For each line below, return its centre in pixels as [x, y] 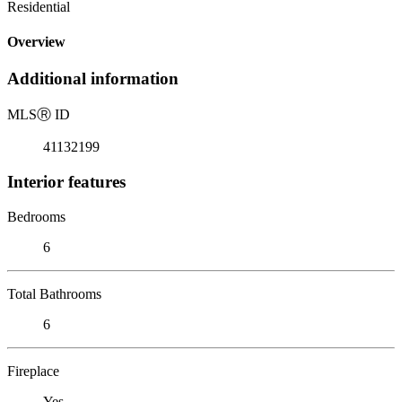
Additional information [93, 79]
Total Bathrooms [54, 293]
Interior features [66, 181]
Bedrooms [36, 216]
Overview [36, 42]
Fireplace [33, 371]
